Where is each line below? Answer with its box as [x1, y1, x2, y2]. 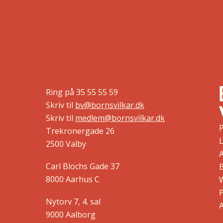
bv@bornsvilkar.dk [75, 99, 144, 111]
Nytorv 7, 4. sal [46, 196, 101, 208]
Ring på [46, 86, 76, 98]
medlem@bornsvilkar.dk [75, 112, 165, 123]
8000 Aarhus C [46, 174, 100, 185]
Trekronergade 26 [46, 125, 114, 136]
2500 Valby [46, 138, 86, 149]
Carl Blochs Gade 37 [46, 161, 119, 172]
